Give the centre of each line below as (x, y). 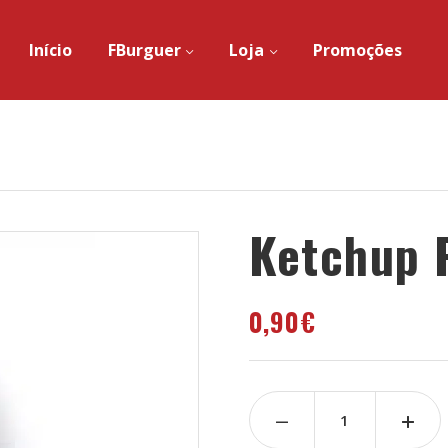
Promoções (357, 50)
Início (50, 50)
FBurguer (144, 50)
